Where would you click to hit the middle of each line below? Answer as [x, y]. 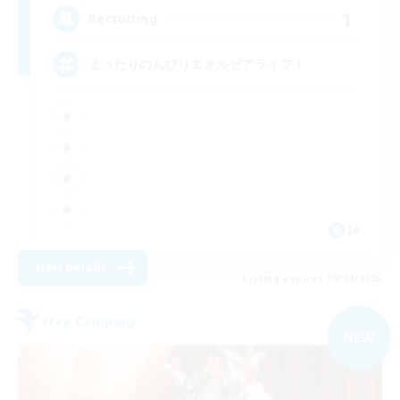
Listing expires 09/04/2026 [312, 278]
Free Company [90, 321]
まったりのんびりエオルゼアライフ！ [197, 64]
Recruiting [123, 18]
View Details [71, 267]
